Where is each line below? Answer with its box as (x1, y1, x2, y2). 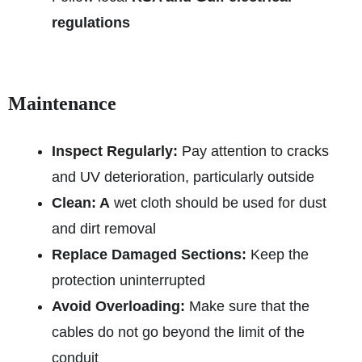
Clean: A (52, 194, 110, 211)
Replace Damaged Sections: (52, 246, 246, 263)
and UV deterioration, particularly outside (52, 168, 314, 185)
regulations (52, 14, 130, 31)
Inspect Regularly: (52, 142, 178, 159)
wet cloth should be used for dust (110, 194, 326, 211)
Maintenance (8, 92, 116, 114)
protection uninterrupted (52, 271, 205, 288)
